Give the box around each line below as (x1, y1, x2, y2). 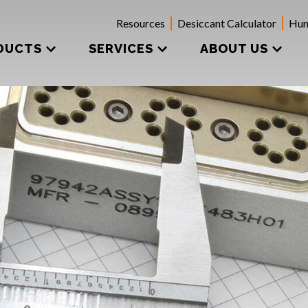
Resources (116, 16, 165, 30)
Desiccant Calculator (177, 16, 276, 30)
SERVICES (89, 41, 153, 56)
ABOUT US (200, 41, 268, 56)
